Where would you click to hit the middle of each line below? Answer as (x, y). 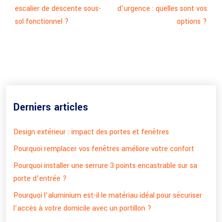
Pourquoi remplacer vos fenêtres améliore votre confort (104, 149)
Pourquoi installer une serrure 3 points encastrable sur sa (105, 166)
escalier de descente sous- (58, 9)
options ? (192, 22)
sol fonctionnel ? (42, 22)
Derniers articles (51, 107)
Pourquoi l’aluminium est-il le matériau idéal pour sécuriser (108, 195)
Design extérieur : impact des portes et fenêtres (91, 132)
